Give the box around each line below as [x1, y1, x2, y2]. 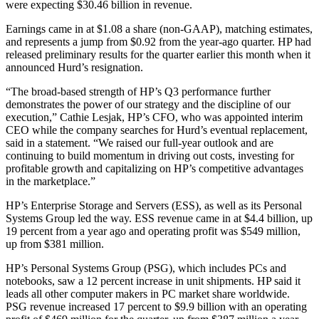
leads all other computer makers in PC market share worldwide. [6, 287, 290, 300]
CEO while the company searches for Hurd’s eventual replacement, [6, 123, 308, 136]
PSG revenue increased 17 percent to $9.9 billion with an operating [6, 300, 307, 313]
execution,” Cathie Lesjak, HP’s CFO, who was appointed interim [6, 110, 303, 123]
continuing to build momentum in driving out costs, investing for [6, 149, 294, 162]
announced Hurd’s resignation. [6, 61, 143, 73]
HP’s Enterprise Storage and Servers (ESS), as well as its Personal [6, 199, 302, 211]
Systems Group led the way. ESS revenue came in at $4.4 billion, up [6, 211, 313, 224]
